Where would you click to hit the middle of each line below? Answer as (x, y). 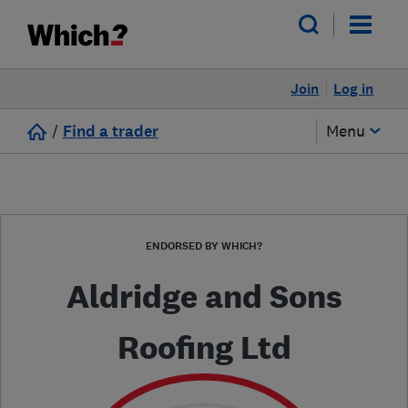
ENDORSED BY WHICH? (204, 246)
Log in (354, 89)
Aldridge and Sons (204, 296)
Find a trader (110, 132)
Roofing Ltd (204, 347)
